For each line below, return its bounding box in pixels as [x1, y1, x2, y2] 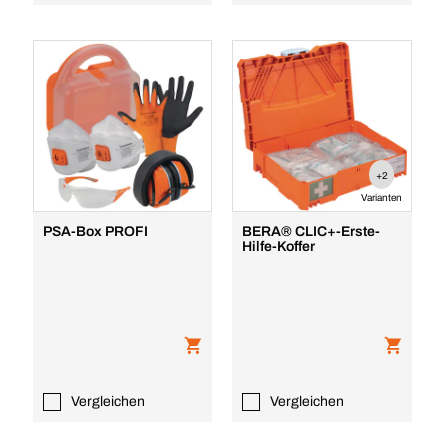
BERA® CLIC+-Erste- [242, 224, 381, 239]
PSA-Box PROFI [42, 224, 148, 239]
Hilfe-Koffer [242, 239, 316, 254]
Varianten [361, 192, 403, 203]
